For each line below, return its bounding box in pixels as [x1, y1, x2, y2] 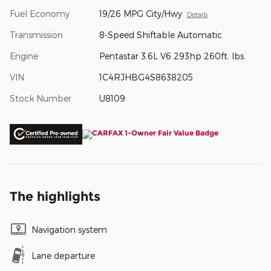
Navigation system [31, 224, 107, 235]
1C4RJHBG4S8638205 [99, 72, 193, 83]
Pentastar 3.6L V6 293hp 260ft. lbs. [99, 51, 246, 62]
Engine [10, 51, 38, 62]
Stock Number [10, 93, 71, 104]
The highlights [10, 189, 100, 204]
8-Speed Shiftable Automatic [99, 30, 222, 41]
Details [186, 10, 207, 19]
